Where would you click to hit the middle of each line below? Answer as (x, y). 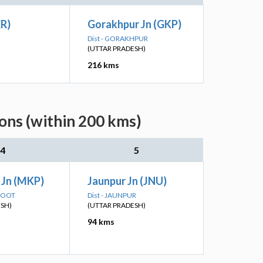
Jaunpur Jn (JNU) (127, 181)
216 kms (103, 65)
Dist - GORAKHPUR (118, 38)
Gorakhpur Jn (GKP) (134, 24)
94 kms (101, 222)
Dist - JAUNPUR (112, 195)
